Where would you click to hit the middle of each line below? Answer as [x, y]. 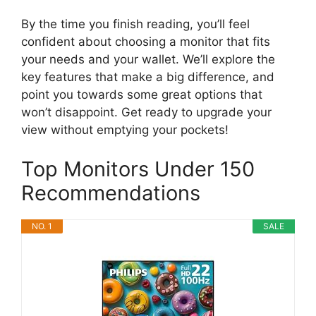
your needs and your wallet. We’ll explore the [148, 60]
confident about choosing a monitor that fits [146, 42]
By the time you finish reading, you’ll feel [135, 24]
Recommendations [111, 193]
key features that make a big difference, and [148, 77]
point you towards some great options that [142, 95]
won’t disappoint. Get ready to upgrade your [146, 113]
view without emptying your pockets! [125, 130]
